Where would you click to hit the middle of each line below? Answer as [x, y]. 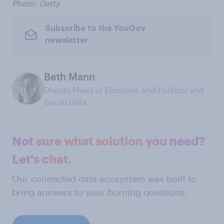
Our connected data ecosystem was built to [104, 179]
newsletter [66, 40]
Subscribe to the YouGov [95, 28]
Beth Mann [69, 77]
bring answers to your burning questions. [100, 192]
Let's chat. [42, 159]
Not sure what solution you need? [108, 141]
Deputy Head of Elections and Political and [124, 90]
